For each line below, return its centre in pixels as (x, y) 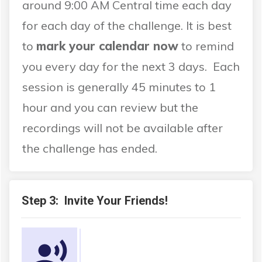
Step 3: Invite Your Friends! (95, 201)
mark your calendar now (107, 46)
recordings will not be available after (123, 128)
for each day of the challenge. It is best (127, 26)
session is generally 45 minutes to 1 (119, 87)
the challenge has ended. (90, 149)
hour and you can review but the (110, 108)
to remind (206, 46)
